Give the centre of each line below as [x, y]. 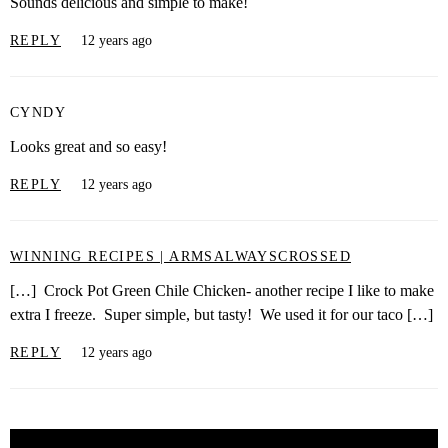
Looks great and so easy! [88, 147]
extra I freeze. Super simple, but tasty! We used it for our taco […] [221, 315]
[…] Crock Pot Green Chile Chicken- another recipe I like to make [222, 291]
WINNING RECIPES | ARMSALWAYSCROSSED [180, 256]
